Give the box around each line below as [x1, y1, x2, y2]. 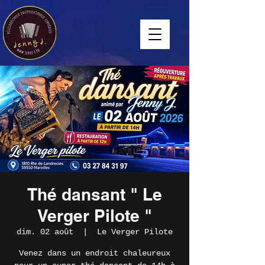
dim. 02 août [17, 227, 73, 237]
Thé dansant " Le [27, 185, 162, 204]
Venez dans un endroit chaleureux [19, 248, 170, 258]
